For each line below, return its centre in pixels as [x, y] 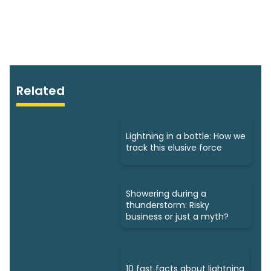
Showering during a [166, 193]
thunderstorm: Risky [168, 205]
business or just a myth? [177, 216]
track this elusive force [174, 147]
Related [41, 91]
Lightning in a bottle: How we [186, 136]
